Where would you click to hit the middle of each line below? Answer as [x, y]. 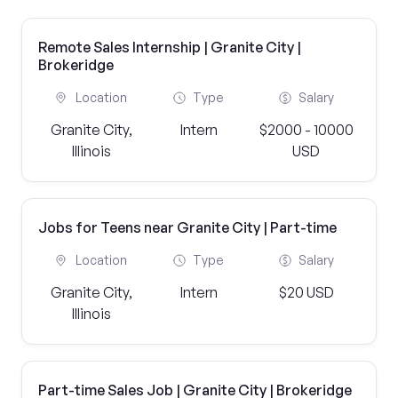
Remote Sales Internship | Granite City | [170, 47]
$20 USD [306, 292]
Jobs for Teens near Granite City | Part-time [187, 227]
